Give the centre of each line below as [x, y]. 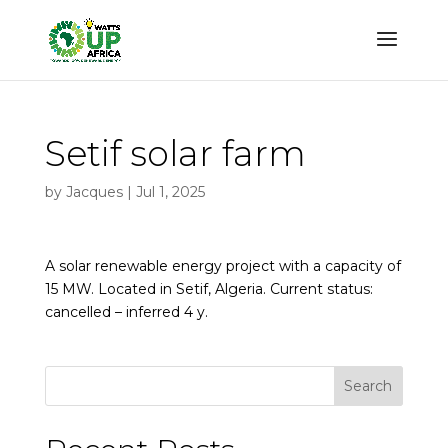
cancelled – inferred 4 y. [126, 312]
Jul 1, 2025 [170, 192]
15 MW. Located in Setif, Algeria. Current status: [208, 289]
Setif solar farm [175, 153]
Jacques [94, 192]
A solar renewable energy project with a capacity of [222, 266]
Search [368, 386]
